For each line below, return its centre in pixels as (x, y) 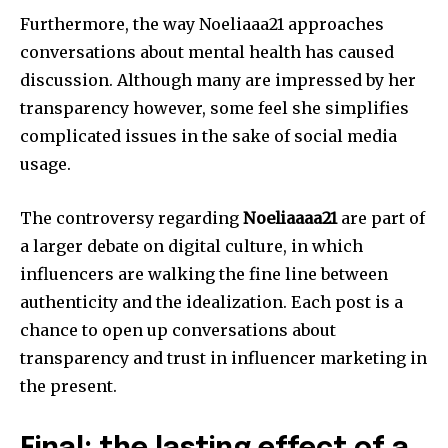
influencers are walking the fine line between (204, 274)
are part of (381, 218)
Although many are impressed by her (266, 80)
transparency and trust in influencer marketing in (223, 358)
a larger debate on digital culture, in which (191, 246)
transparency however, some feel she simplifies (214, 108)
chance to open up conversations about (178, 330)
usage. (45, 164)
